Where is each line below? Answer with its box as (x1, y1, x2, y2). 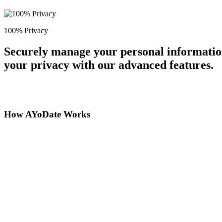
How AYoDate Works (4, 109, 90, 119)
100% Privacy (4, 26, 48, 35)
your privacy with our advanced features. (4, 58, 214, 72)
